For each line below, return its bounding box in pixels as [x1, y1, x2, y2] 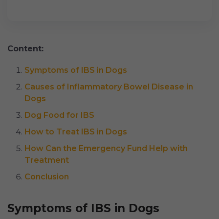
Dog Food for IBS [24, 110, 94, 120]
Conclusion [24, 172, 69, 182]
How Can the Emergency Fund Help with [24, 144, 188, 153]
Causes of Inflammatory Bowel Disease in [24, 82, 193, 92]
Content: [7, 44, 44, 54]
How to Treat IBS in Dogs [24, 127, 127, 137]
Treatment [24, 155, 69, 165]
